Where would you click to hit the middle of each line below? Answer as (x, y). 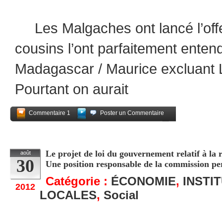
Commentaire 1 (50, 113)
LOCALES (68, 195)
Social (121, 195)
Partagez (158, 126)
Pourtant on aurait (72, 89)
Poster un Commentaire (132, 113)
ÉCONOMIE (143, 181)
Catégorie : (78, 181)
